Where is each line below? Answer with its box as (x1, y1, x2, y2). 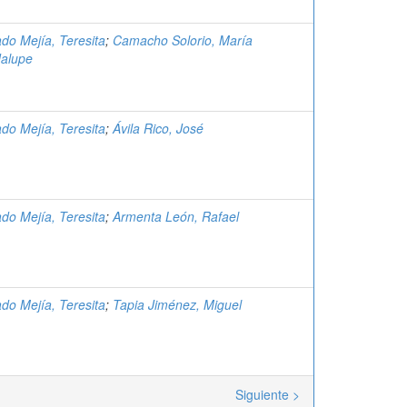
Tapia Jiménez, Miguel (113, 295, 242, 313)
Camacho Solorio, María (113, 31, 253, 49)
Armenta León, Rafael (113, 207, 239, 225)
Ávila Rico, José (113, 119, 203, 137)
